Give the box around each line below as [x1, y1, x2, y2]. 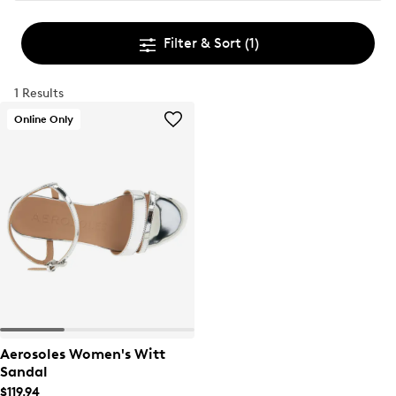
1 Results [14, 86, 64, 101]
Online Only [14, 112, 73, 126]
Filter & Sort [164, 34, 245, 51]
